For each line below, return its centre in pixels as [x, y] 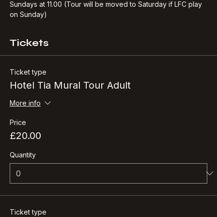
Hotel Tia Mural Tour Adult [70, 97]
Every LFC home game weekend [62, 6]
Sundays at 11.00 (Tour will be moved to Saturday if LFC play [107, 16]
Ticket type [28, 84]
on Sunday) [28, 26]
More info [25, 115]
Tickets [29, 55]
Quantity [23, 167]
